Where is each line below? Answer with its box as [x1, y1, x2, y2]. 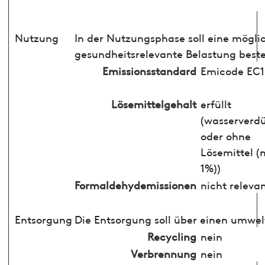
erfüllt [200, 95, 231, 111]
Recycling [147, 228, 196, 243]
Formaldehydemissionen [74, 176, 196, 192]
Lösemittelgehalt [111, 95, 196, 111]
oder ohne [200, 127, 251, 143]
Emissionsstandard [102, 62, 196, 77]
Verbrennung [130, 245, 196, 260]
